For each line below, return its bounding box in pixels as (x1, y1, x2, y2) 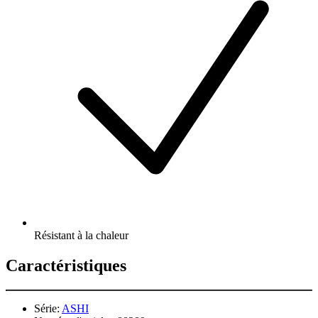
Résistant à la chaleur (34, 229, 128, 241)
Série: (34, 302, 60, 314)
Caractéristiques (6, 256, 126, 275)
